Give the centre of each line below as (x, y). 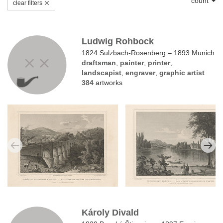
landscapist (102, 72)
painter (132, 62)
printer (159, 62)
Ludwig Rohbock (118, 41)
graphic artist (182, 72)
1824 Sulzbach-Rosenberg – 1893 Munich (148, 53)
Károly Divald (111, 212)
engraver (141, 72)
